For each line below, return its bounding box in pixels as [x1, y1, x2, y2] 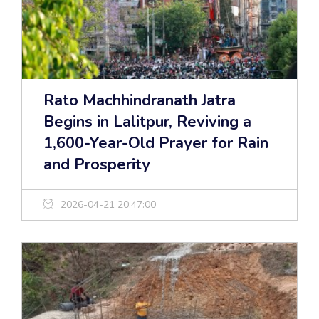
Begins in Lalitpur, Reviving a [43, 111, 251, 133]
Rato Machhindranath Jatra [43, 90, 236, 112]
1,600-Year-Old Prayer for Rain [43, 132, 268, 155]
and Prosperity [43, 154, 150, 176]
